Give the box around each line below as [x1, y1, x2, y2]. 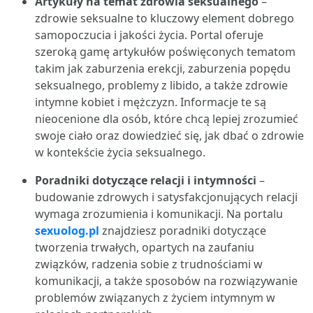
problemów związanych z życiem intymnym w [35, 290, 275, 305]
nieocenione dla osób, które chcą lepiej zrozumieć [35, 111, 298, 126]
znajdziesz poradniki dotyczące [99, 223, 266, 238]
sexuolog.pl [35, 223, 99, 238]
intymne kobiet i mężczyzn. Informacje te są [35, 94, 266, 110]
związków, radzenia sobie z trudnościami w [35, 256, 263, 272]
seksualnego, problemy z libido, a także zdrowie [35, 78, 288, 93]
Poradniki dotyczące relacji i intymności [35, 173, 256, 188]
